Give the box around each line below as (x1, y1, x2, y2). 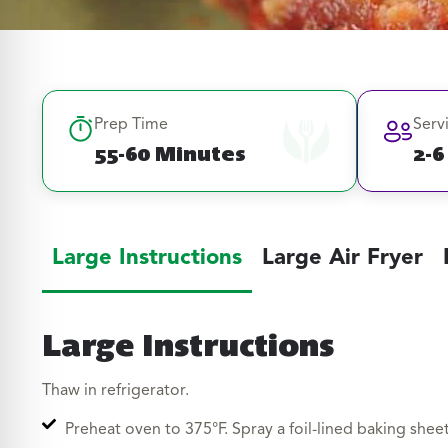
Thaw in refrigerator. (42, 383, 189, 400)
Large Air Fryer (262, 247, 423, 270)
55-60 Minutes (94, 140, 246, 166)
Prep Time (94, 117, 168, 134)
